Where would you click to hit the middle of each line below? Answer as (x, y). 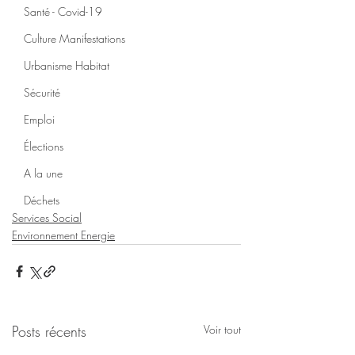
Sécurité (42, 92)
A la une (43, 173)
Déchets (42, 200)
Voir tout (222, 329)
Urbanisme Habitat (67, 65)
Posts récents (49, 331)
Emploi (39, 119)
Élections (44, 146)
